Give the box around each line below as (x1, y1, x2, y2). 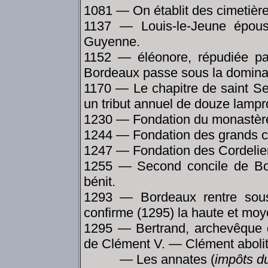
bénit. (84, 173, 115, 189)
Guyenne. (84, 33, 140, 49)
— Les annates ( (84, 251, 215, 267)
